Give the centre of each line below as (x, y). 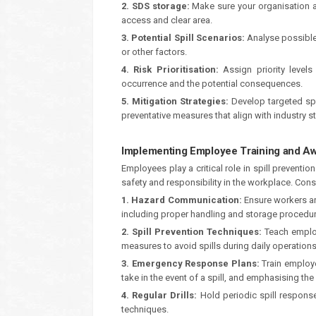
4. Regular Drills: (159, 295)
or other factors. (154, 52)
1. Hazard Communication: (182, 200)
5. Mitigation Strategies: (175, 101)
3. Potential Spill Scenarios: (183, 38)
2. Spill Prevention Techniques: (192, 232)
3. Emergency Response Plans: (190, 263)
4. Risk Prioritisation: (170, 69)
